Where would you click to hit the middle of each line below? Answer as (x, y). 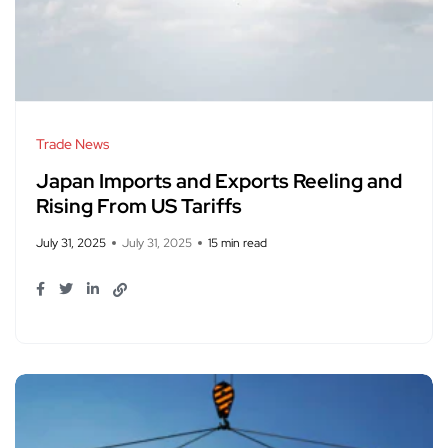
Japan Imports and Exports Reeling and (219, 181)
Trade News (72, 144)
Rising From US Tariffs (139, 206)
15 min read (237, 243)
